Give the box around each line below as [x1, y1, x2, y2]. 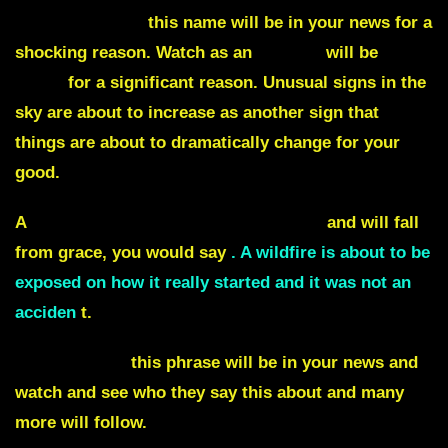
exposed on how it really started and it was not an [15, 273, 411, 293]
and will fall [327, 213, 419, 233]
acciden [15, 303, 76, 323]
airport [257, 43, 321, 63]
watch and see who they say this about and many [15, 383, 404, 403]
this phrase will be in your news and [131, 353, 418, 373]
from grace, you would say [15, 243, 226, 263]
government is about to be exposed [32, 213, 322, 233]
